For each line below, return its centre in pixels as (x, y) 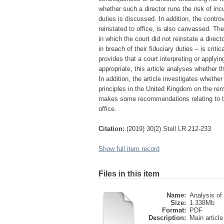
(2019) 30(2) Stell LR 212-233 (169, 129)
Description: (167, 218)
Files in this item (129, 174)
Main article (206, 218)
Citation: (111, 129)
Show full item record (129, 149)
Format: (174, 210)
